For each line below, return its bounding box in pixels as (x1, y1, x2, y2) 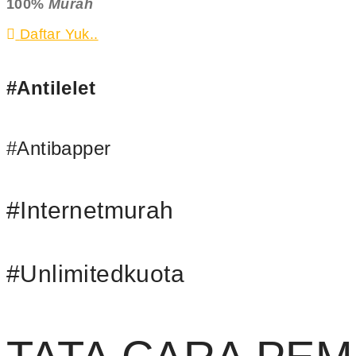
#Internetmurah (6, 197, 174, 224)
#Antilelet (6, 77, 95, 99)
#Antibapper (6, 137, 111, 160)
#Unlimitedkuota (6, 261, 184, 288)
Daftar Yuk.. (19, 26, 99, 43)
